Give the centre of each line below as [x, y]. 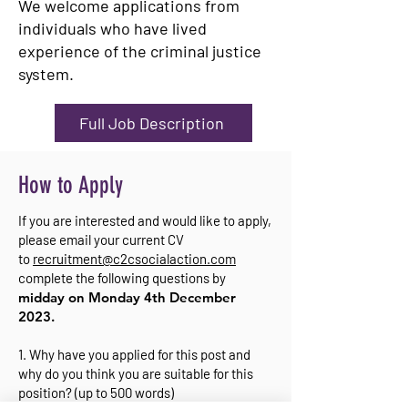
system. [46, 74]
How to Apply [71, 185]
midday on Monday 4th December [127, 297]
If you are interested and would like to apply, [145, 220]
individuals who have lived [112, 28]
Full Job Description [152, 123]
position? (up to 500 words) [96, 393]
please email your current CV [101, 240]
